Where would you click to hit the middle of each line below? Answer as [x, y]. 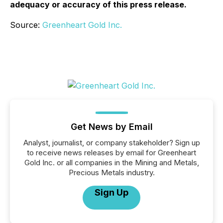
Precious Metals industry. [111, 172]
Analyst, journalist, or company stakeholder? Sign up [111, 143]
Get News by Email [111, 127]
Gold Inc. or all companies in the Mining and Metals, [111, 163]
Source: [26, 25]
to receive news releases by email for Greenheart [111, 153]
